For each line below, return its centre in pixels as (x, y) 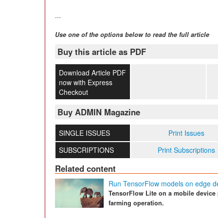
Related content (85, 169)
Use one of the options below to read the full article (132, 34)
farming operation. (136, 203)
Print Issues (187, 133)
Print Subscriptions (187, 150)
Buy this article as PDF (102, 51)
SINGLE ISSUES (84, 133)
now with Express (85, 82)
